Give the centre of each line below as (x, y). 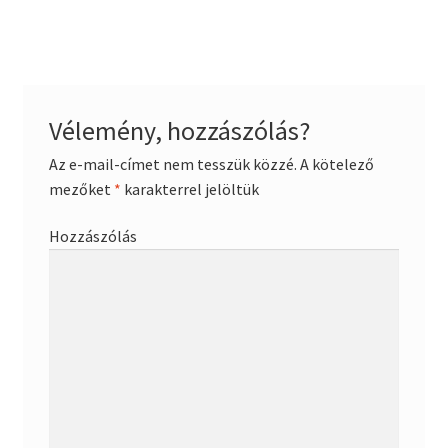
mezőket (81, 188)
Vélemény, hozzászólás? (179, 130)
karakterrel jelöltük (189, 188)
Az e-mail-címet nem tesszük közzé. (172, 163)
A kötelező (335, 163)
